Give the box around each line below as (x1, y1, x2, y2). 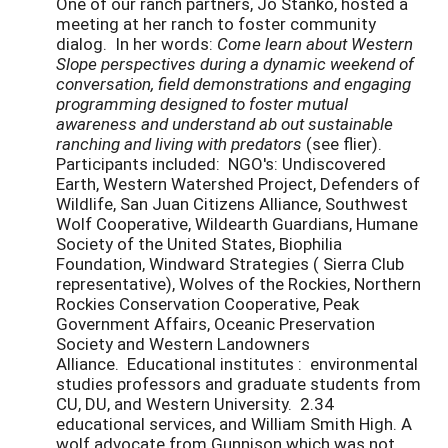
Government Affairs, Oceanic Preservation (56, 312, 375, 336)
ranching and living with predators (56, 132, 302, 156)
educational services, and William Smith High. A (56, 412, 412, 436)
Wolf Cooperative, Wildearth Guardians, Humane (56, 212, 418, 236)
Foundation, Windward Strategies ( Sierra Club (56, 252, 404, 276)
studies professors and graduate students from (56, 372, 421, 396)
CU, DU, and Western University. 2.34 (56, 392, 334, 416)
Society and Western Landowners (56, 332, 310, 356)
